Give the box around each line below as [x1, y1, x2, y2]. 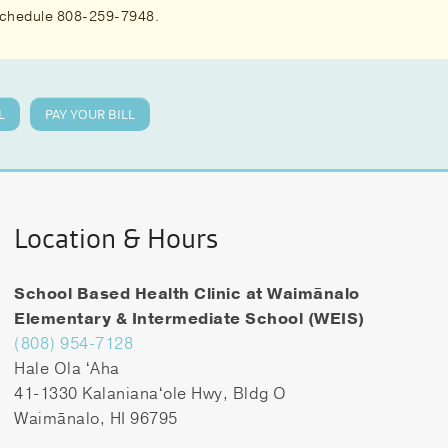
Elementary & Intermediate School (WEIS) [14, 308, 365, 330]
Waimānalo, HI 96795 [14, 408, 178, 430]
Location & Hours [14, 222, 219, 256]
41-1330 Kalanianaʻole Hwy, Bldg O [14, 383, 287, 405]
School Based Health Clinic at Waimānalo [14, 283, 360, 305]
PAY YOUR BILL [45, 105, 136, 123]
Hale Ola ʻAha [14, 358, 120, 380]
